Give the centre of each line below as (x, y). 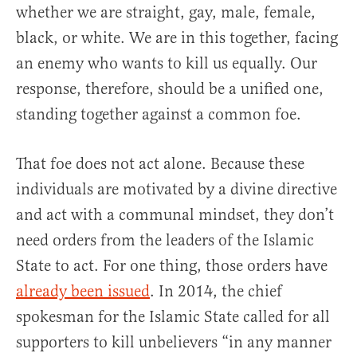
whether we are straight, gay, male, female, (166, 13)
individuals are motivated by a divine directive (177, 190)
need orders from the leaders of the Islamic (165, 241)
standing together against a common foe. (159, 115)
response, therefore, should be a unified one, (170, 89)
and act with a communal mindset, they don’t (175, 215)
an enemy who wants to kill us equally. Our (167, 64)
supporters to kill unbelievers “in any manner (174, 343)
